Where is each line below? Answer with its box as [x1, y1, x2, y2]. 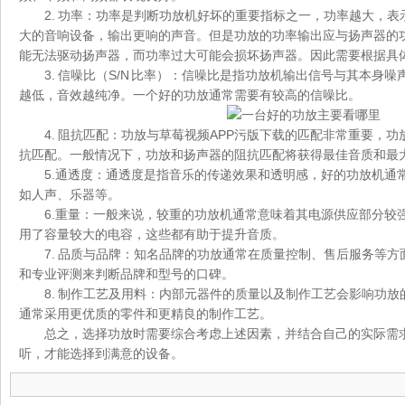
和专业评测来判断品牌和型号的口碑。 [19, 267, 234, 281]
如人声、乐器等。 [19, 187, 120, 202]
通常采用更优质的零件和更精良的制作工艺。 [19, 306, 272, 321]
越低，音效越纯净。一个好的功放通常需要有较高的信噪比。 [19, 88, 361, 102]
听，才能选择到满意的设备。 [19, 346, 184, 361]
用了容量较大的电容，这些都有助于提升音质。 [19, 227, 285, 241]
